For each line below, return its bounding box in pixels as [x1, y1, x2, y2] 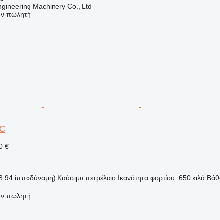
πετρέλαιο [85, 173, 116, 182]
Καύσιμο [57, 173, 83, 182]
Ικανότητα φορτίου [117, 173, 175, 182]
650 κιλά [178, 173, 205, 182]
